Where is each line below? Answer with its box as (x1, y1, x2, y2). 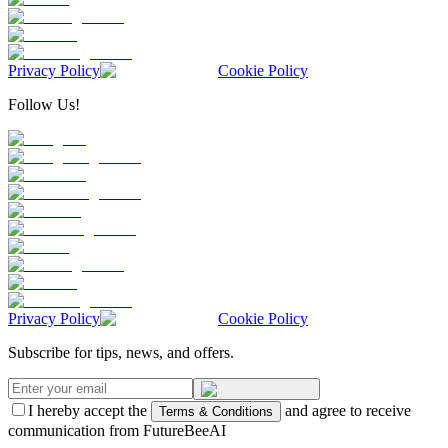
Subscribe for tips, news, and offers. (8, 343, 234, 361)
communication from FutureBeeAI (8, 421, 226, 439)
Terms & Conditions (159, 403, 273, 419)
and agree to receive (285, 401, 411, 419)
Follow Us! (8, 95, 80, 113)
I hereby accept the (28, 401, 147, 419)
